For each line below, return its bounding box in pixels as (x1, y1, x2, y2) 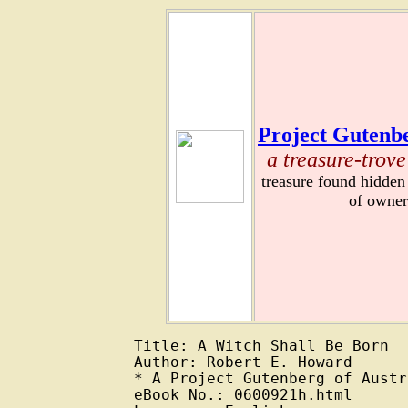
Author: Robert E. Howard (134, 354, 352, 372)
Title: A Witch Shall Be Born (134, 338, 389, 355)
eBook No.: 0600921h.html (134, 387, 352, 404)
